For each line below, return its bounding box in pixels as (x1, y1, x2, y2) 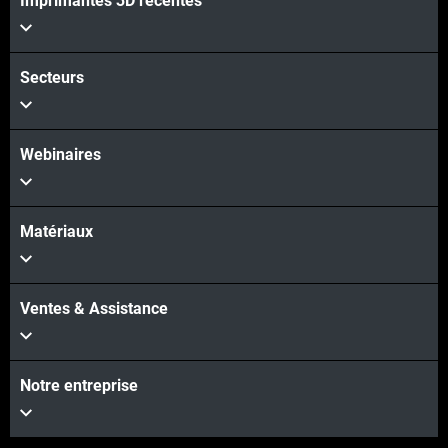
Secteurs (20, 68, 84, 88)
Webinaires (20, 145, 101, 165)
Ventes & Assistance (20, 299, 168, 319)
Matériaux (20, 222, 93, 242)
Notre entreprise (20, 376, 138, 396)
